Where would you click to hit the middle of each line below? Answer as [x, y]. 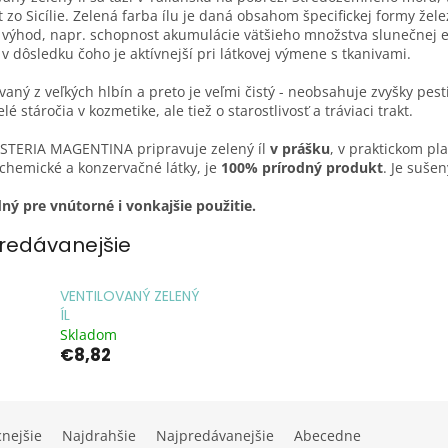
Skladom [88, 335]
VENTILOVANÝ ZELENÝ [129, 296]
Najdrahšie [99, 436]
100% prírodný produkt [302, 167]
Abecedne [327, 436]
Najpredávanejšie [215, 436]
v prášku [300, 148]
